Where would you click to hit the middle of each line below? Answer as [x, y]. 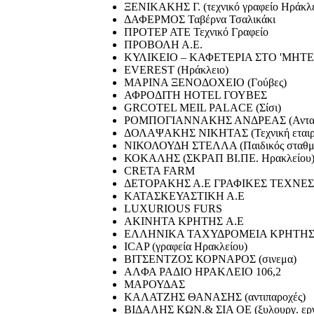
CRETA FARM [159, 170]
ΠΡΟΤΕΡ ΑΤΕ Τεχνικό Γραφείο [196, 32]
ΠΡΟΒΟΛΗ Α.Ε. [163, 44]
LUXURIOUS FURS [173, 208]
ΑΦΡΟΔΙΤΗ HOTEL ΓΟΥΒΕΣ [196, 95]
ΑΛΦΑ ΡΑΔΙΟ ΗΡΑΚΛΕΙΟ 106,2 [203, 271]
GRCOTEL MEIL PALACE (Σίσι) [203, 107]
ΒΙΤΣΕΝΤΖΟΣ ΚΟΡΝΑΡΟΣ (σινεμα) [210, 259]
